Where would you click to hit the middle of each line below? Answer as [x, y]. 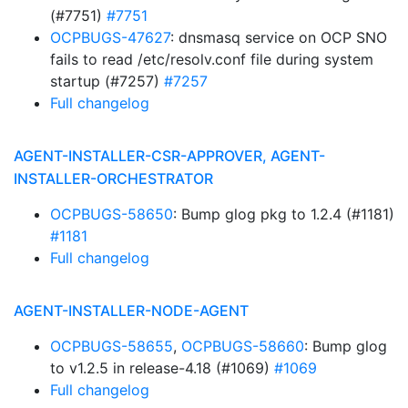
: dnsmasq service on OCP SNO [279, 37]
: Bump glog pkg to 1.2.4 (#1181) [284, 214]
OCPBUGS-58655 [112, 346]
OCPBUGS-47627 [110, 37]
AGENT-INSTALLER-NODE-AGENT [131, 311]
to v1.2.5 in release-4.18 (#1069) [162, 368]
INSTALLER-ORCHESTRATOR [113, 178]
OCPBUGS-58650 [112, 214]
